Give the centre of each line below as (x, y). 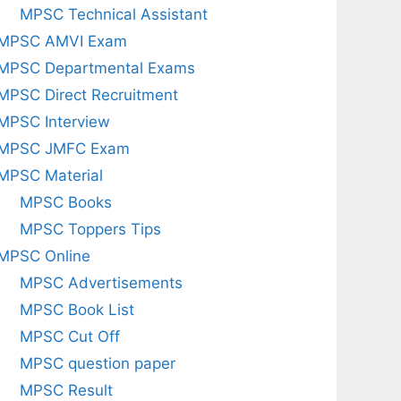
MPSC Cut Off (69, 337)
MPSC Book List (77, 310)
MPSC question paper (97, 363)
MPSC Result (66, 390)
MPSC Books (65, 202)
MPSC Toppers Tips (90, 229)
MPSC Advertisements (101, 283)
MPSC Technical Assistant (113, 14)
